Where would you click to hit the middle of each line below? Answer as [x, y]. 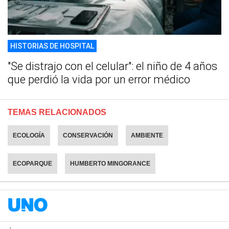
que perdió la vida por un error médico [99, 80]
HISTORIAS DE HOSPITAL [52, 46]
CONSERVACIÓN [88, 136]
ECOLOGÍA [29, 136]
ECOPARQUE [32, 164]
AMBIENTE [147, 136]
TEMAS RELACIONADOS [57, 112]
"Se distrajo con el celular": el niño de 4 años [112, 66]
